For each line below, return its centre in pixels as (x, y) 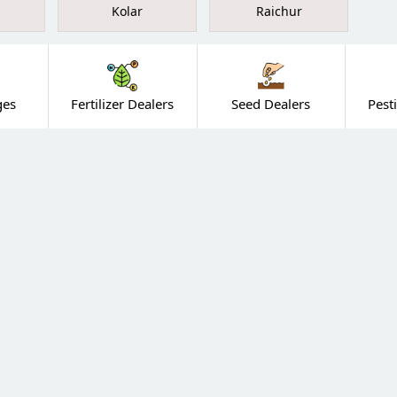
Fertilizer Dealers (123, 104)
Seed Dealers (271, 104)
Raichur (279, 12)
